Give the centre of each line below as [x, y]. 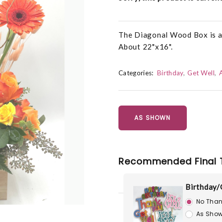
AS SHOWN [153, 118]
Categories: [136, 73]
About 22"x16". [146, 47]
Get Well [201, 73]
